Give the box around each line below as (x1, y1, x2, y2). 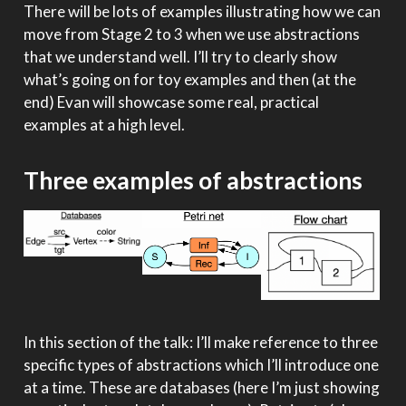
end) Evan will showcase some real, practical (23, 92, 319, 112)
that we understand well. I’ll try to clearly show (23, 47, 337, 67)
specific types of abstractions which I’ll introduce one (23, 355, 379, 375)
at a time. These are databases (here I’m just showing (23, 378, 380, 398)
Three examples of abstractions (23, 166, 362, 196)
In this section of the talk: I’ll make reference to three (23, 333, 378, 353)
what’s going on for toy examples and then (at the (23, 70, 356, 90)
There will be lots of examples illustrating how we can (23, 2, 381, 22)
